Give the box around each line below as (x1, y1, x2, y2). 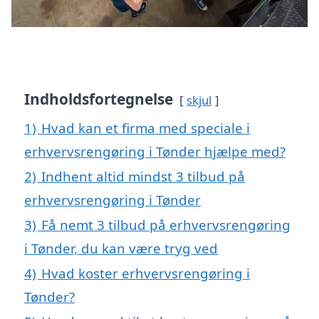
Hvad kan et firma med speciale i (41, 118, 250, 137)
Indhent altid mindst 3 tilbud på (41, 167, 245, 185)
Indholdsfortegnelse (24, 88, 173, 109)
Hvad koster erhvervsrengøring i (41, 263, 250, 282)
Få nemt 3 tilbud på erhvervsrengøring (41, 215, 291, 234)
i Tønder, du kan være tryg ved (24, 239, 218, 257)
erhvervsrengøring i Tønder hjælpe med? (24, 142, 286, 160)
